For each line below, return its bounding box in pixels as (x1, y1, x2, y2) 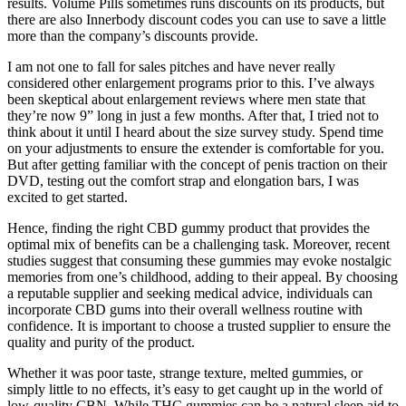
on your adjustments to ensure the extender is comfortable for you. (7, 140, 384, 156)
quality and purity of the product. (7, 333, 195, 350)
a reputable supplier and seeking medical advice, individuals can (7, 285, 372, 301)
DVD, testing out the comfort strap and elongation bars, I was (7, 172, 359, 188)
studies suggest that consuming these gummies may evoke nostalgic (7, 252, 391, 268)
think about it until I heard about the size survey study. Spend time (7, 123, 383, 140)
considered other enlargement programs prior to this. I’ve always (7, 74, 374, 91)
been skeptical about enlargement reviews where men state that (7, 91, 365, 107)
